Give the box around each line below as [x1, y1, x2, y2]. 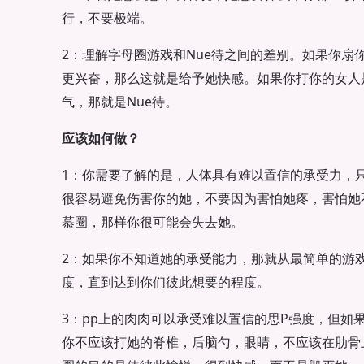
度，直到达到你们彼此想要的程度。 [62, 272, 270, 291]
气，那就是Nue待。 [62, 92, 178, 110]
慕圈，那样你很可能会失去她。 [62, 212, 244, 231]
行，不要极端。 [62, 8, 153, 27]
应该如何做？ [62, 128, 140, 147]
